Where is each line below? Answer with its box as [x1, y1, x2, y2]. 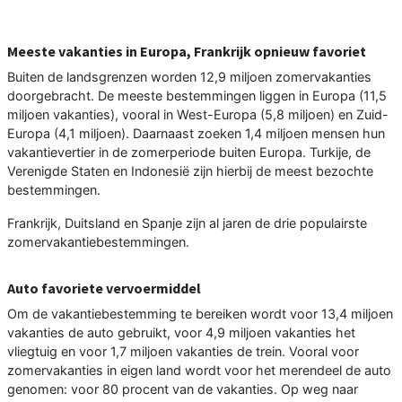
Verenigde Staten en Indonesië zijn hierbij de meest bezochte [7, 162, 373, 179]
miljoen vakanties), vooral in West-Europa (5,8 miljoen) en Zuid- [7, 106, 389, 122]
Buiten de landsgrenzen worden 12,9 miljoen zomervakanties [7, 68, 371, 84]
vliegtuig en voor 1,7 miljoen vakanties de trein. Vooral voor [7, 343, 359, 359]
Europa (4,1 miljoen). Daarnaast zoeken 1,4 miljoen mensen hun [7, 125, 385, 141]
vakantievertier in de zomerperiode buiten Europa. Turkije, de [7, 144, 371, 160]
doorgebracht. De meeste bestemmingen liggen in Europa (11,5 [7, 87, 387, 103]
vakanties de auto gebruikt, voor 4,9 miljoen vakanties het [7, 324, 355, 340]
